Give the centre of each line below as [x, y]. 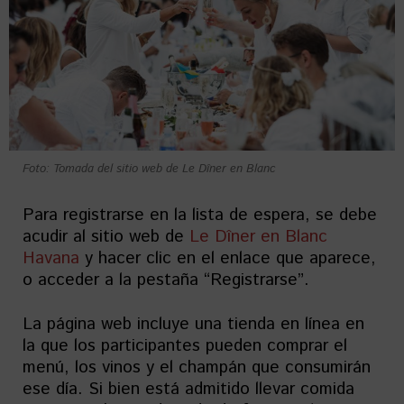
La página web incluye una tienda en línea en [193, 324]
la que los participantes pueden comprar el [185, 346]
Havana [51, 258]
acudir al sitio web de [103, 237]
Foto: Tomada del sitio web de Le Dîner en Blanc [149, 169]
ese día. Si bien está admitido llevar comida [188, 389]
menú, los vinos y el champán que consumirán [197, 367]
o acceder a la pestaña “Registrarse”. [166, 280]
